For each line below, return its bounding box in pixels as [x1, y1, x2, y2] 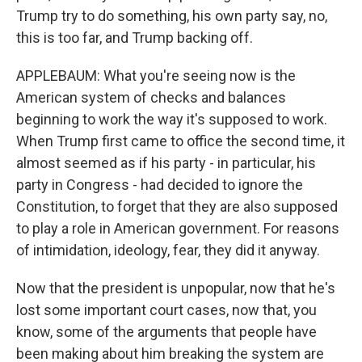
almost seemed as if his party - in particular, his [16, 154, 316, 171]
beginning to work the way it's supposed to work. [16, 111, 327, 128]
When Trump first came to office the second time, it [16, 133, 345, 149]
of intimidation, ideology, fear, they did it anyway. [16, 242, 320, 259]
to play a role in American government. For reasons [16, 220, 339, 237]
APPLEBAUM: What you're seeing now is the [16, 67, 296, 84]
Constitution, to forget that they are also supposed [16, 198, 338, 215]
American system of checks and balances [16, 89, 286, 106]
